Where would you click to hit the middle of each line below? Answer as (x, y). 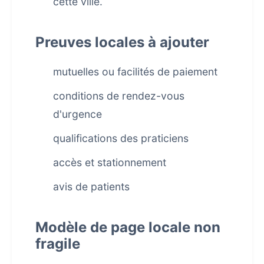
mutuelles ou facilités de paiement (135, 72)
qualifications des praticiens (121, 138)
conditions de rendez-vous (119, 96)
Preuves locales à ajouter (122, 42)
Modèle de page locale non (128, 227)
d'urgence (77, 114)
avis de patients (91, 187)
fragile (58, 244)
